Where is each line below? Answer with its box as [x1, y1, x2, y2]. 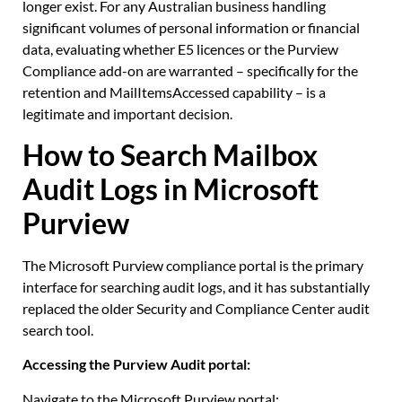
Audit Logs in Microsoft [22, 170, 319, 206]
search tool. [22, 320, 93, 338]
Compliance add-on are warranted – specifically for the [22, 62, 358, 80]
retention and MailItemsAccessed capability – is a [22, 83, 326, 101]
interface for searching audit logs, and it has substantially [22, 277, 370, 295]
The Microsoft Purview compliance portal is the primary [22, 256, 363, 274]
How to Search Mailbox [22, 136, 318, 172]
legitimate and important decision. [22, 105, 232, 123]
